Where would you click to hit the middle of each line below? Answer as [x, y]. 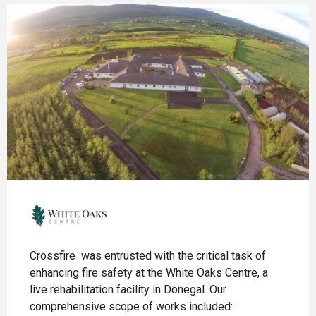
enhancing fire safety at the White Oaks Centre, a [149, 273]
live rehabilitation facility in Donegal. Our [128, 290]
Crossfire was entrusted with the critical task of [148, 256]
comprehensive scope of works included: [131, 307]
